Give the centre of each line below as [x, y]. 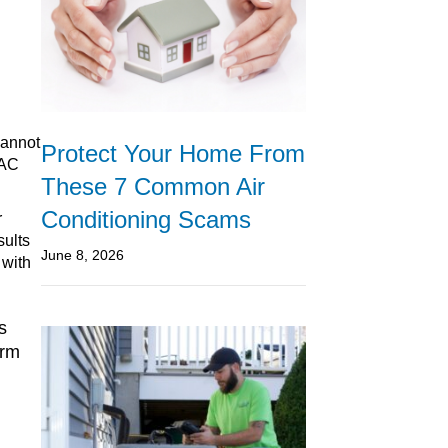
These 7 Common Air [153, 187]
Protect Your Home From [173, 154]
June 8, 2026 [82, 255]
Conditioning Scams [146, 220]
